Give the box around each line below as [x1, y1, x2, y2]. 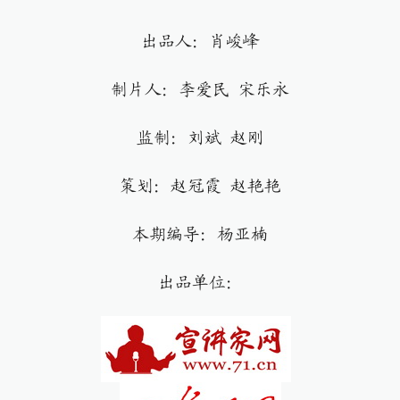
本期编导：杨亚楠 [132, 226, 268, 243]
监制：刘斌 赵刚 [136, 129, 264, 146]
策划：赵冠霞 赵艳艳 [119, 178, 281, 195]
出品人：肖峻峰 [140, 33, 260, 50]
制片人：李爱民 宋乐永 [111, 81, 289, 98]
